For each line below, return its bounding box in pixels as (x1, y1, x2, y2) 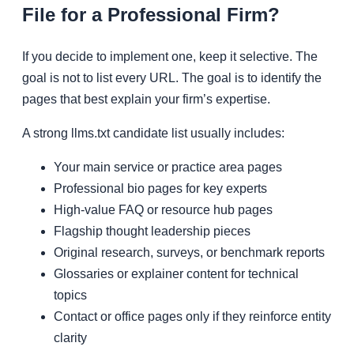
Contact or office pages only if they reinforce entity (54, 310, 331, 324)
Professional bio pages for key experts (54, 182, 267, 196)
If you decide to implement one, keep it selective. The (22, 50, 318, 64)
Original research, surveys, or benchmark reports (54, 246, 325, 260)
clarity (54, 331, 87, 345)
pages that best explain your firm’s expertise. (22, 92, 270, 107)
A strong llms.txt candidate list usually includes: (22, 126, 284, 141)
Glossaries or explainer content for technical (54, 267, 299, 281)
